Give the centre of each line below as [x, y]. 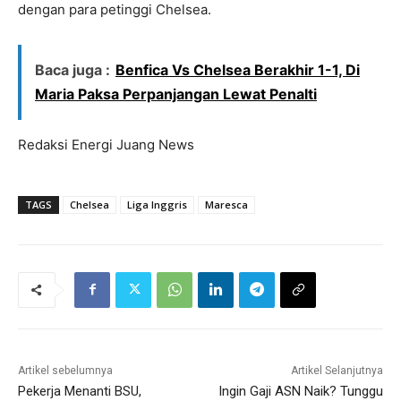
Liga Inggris [157, 204]
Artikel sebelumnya [65, 370]
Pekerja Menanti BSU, [80, 391]
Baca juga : [73, 69]
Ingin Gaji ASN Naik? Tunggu [300, 391]
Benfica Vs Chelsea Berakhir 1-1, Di [238, 69]
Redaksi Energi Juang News [106, 144]
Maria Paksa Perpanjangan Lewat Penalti [176, 94]
